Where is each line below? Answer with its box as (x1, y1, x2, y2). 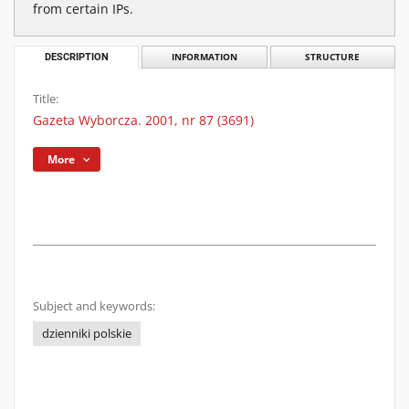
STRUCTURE (305, 51, 361, 63)
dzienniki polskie (42, 326, 131, 341)
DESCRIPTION (44, 51, 109, 63)
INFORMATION (171, 51, 237, 63)
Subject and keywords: (33, 299, 155, 314)
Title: (33, 91, 58, 107)
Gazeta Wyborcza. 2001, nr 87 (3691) (33, 111, 254, 129)
